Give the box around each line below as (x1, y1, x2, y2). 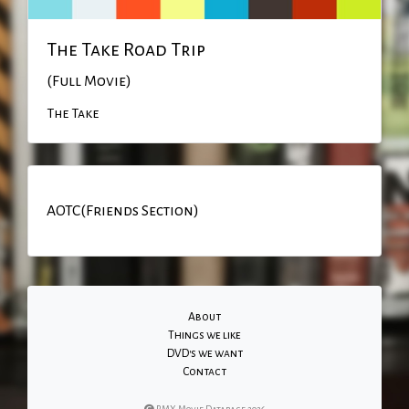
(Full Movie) (47, 72, 131, 89)
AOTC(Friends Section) (47, 202, 199, 219)
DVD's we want (166, 346, 243, 360)
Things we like (168, 328, 241, 341)
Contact (183, 364, 226, 378)
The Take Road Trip (47, 38, 205, 59)
